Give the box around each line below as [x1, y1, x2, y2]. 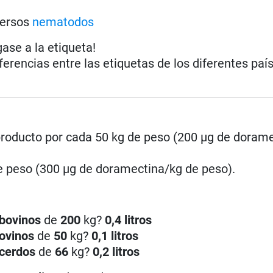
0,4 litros [105, 212, 152, 227]
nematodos [32, 14, 94, 29]
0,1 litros [91, 228, 139, 243]
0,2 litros [93, 244, 140, 259]
